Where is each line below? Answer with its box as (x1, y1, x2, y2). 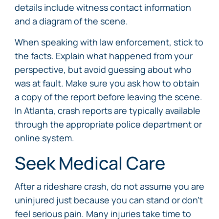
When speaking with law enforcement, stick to (15, 36, 203, 48)
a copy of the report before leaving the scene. (15, 91, 202, 103)
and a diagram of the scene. (15, 15, 128, 27)
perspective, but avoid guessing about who (15, 64, 192, 75)
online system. (15, 132, 74, 144)
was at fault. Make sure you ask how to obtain (15, 77, 199, 89)
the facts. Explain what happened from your (15, 50, 193, 62)
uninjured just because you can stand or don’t (15, 194, 203, 206)
